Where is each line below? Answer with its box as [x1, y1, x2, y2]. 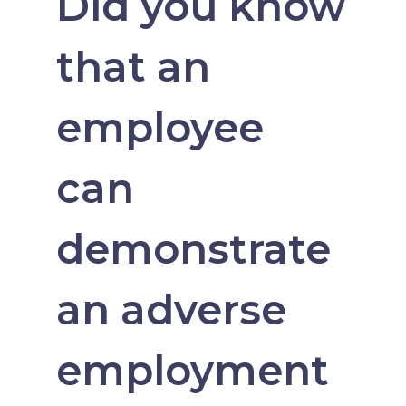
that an [55, 42, 210, 92]
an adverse [55, 285, 286, 335]
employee [55, 102, 264, 153]
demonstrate [55, 224, 331, 275]
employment [55, 345, 329, 396]
